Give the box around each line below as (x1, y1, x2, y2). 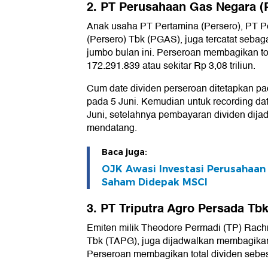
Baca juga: (102, 147, 147, 158)
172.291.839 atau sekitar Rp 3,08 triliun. (87, 58, 255, 74)
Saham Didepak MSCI (102, 176, 208, 188)
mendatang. (87, 120, 137, 136)
